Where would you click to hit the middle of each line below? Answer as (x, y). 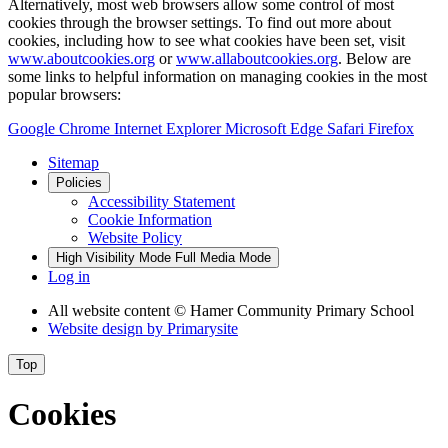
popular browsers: (64, 94)
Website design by (107, 328)
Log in (69, 276)
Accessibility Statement (161, 201)
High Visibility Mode (113, 257)
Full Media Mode (223, 257)
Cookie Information (150, 219)
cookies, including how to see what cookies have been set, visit (206, 40)
